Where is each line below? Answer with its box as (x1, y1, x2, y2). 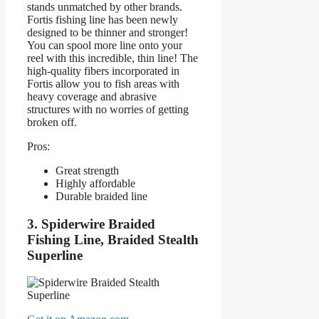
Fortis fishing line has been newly (27, 14, 178, 26)
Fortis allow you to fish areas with (27, 78, 179, 90)
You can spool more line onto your (27, 39, 182, 52)
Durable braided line (56, 190, 147, 203)
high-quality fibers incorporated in (27, 65, 179, 78)
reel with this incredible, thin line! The (27, 52, 198, 65)
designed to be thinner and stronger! (27, 26, 188, 39)
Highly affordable (56, 177, 135, 190)
